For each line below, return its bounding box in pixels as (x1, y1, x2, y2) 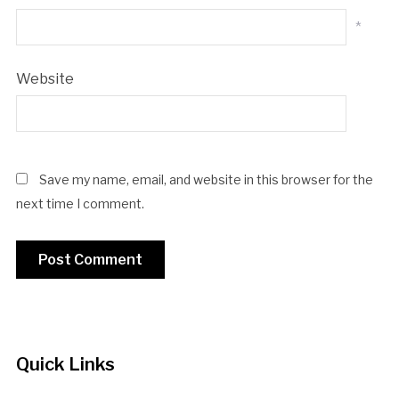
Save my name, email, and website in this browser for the (38, 171, 373, 187)
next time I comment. (15, 195, 144, 211)
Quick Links (15, 353, 115, 375)
